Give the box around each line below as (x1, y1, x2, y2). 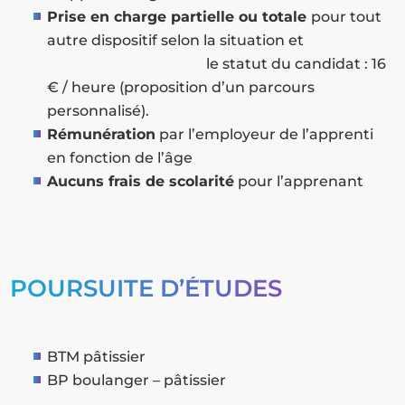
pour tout (311, 8, 382, 26)
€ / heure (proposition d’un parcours (47, 79, 316, 97)
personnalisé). (47, 102, 150, 120)
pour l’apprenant (234, 173, 364, 191)
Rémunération (47, 126, 156, 144)
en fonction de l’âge (47, 149, 193, 167)
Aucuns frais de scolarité (47, 173, 235, 191)
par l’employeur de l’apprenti (155, 126, 374, 144)
